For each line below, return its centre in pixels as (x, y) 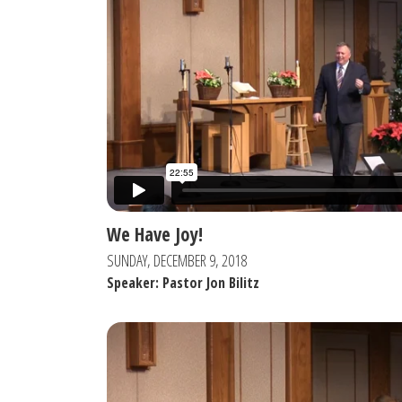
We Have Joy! (155, 234)
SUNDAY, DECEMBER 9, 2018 (177, 260)
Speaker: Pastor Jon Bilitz (183, 282)
